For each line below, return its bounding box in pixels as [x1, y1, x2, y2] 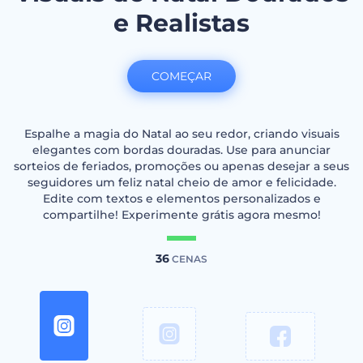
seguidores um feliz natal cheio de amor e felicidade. [27, 175, 336, 190]
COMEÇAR [152, 69, 211, 84]
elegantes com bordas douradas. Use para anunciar [32, 143, 331, 158]
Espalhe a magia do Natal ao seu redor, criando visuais [23, 126, 340, 142]
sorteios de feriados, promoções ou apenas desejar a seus [14, 159, 349, 174]
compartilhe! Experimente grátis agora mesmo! [42, 207, 321, 223]
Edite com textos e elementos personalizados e [42, 191, 321, 207]
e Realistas [113, 8, 250, 39]
